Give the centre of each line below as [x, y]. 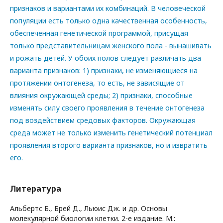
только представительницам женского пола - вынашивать [111, 45]
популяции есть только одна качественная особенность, [109, 20]
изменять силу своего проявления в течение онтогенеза [107, 108]
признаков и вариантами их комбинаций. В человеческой [108, 8]
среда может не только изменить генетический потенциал [111, 132]
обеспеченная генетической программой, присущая [99, 33]
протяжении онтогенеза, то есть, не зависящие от [97, 83]
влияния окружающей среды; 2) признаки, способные [101, 95]
